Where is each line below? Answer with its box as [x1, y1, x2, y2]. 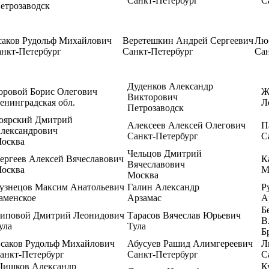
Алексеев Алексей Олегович [127, 120, 246, 130]
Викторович [127, 92, 178, 102]
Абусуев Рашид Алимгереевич [127, 238, 253, 249]
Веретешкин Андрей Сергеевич [122, 35, 253, 46]
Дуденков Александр [127, 81, 213, 91]
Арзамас [127, 193, 162, 203]
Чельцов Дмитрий [127, 148, 202, 159]
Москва [127, 170, 159, 180]
